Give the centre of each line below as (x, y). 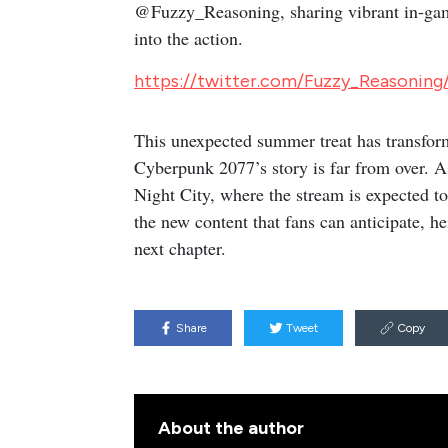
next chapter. (180, 247)
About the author (231, 427)
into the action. (188, 37)
